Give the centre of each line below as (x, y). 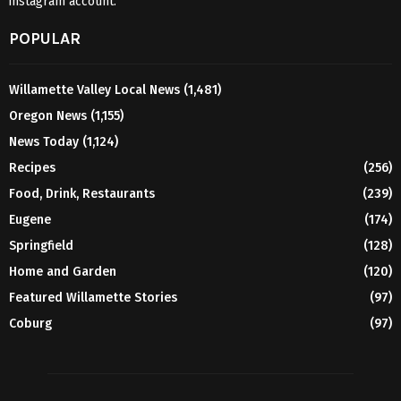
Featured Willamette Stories (93, 298)
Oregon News (48, 116)
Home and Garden (63, 272)
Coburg (30, 324)
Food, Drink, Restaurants (82, 194)
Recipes (32, 168)
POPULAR (45, 39)
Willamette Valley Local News (94, 90)
